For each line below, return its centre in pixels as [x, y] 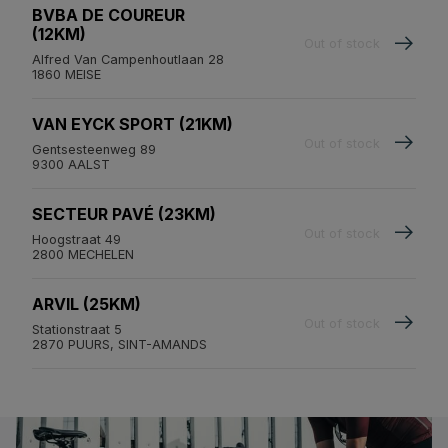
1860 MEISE [66, 74]
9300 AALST [71, 164]
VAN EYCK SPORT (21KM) [132, 123]
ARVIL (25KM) [86, 303]
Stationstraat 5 [77, 329]
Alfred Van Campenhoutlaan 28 [128, 59]
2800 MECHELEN [83, 254]
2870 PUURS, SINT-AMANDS [119, 344]
